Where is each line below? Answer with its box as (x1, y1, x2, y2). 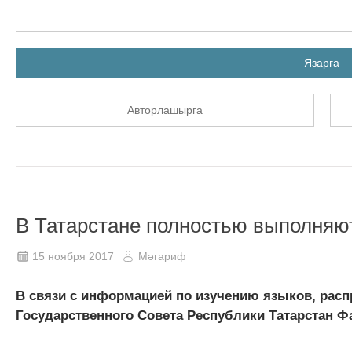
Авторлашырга (126, 103, 203, 116)
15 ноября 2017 (32, 249, 114, 262)
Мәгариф (138, 249, 186, 262)
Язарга (303, 56, 339, 69)
